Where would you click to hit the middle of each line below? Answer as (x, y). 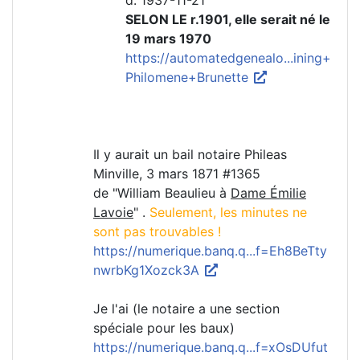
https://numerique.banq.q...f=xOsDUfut (211, 348)
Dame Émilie (268, 193)
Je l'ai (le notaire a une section (186, 309)
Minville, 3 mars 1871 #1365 (177, 174)
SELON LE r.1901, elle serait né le (228, 20)
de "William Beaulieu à (162, 193)
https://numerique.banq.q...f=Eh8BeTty (210, 251)
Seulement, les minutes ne (228, 213)
